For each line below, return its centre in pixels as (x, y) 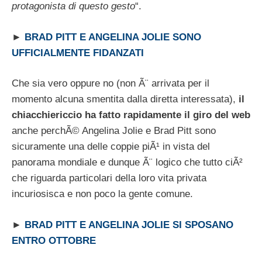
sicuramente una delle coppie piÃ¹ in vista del (111, 147)
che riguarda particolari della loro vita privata (109, 178)
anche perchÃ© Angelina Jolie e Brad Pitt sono (114, 131)
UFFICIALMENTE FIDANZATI (78, 53)
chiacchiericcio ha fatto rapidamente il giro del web (131, 115)
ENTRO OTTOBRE (54, 240)
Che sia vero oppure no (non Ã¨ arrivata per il (111, 84)
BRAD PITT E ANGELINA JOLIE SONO (113, 37)
